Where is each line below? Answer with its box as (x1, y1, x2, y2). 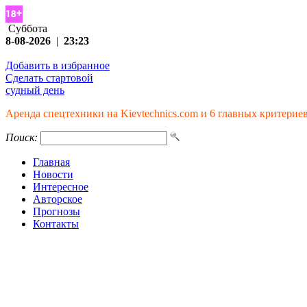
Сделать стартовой (5, 72, 93, 84)
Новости (33, 169, 73, 180)
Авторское (33, 193, 82, 205)
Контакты (33, 218, 79, 230)
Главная (33, 156, 70, 168)
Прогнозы (33, 206, 80, 217)
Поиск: (5, 132, 38, 143)
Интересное (33, 181, 88, 193)
